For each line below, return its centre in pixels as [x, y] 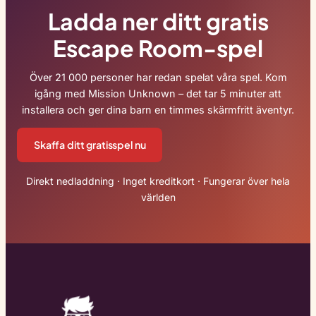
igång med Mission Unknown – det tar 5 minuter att [158, 93]
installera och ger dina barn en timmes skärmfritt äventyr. [158, 109]
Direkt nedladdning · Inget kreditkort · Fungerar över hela [158, 181]
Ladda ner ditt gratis [158, 22]
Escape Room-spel [158, 48]
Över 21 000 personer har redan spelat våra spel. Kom [158, 77]
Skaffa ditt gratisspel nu [90, 145]
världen [158, 197]
